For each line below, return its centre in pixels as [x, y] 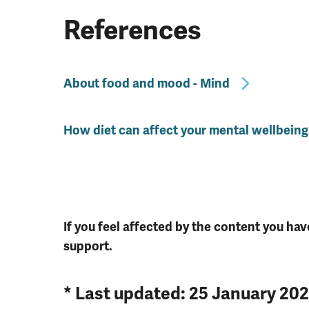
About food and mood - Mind [147, 83]
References [132, 30]
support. [88, 246]
